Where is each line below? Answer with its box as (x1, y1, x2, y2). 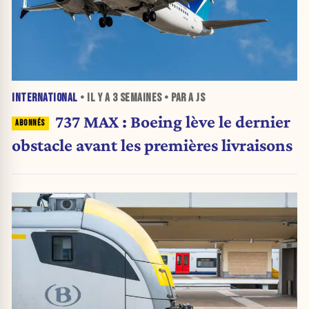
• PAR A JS (161, 90, 205, 105)
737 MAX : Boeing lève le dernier (54, 111, 290, 131)
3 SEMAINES (112, 90, 162, 105)
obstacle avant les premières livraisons (12, 134, 292, 154)
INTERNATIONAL (12, 90, 78, 105)
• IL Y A (77, 90, 112, 105)
